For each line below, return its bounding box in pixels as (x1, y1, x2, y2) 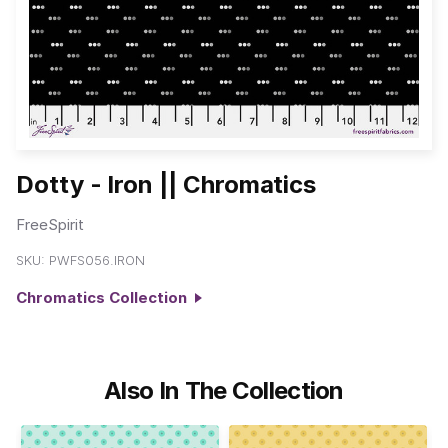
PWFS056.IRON (49, 252, 145, 269)
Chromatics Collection (16, 288, 195, 308)
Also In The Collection (104, 375, 344, 405)
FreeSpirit (16, 214, 84, 234)
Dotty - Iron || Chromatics (16, 170, 317, 200)
